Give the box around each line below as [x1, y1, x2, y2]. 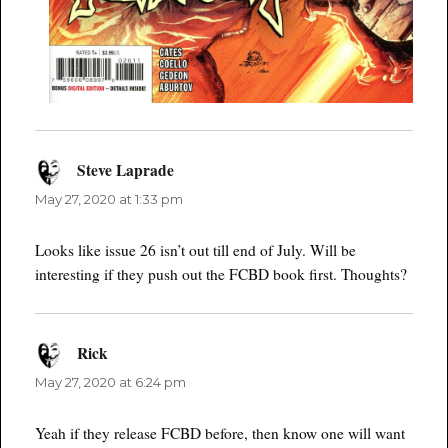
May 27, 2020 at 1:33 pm [35, 190, 184, 207]
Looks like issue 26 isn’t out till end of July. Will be [35, 239, 357, 260]
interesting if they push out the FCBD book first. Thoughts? [35, 263, 408, 284]
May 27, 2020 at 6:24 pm [35, 373, 187, 390]
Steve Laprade [76, 159, 174, 182]
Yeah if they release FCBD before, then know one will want [35, 422, 406, 443]
